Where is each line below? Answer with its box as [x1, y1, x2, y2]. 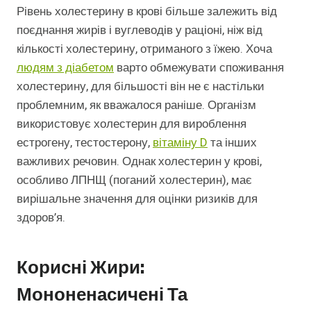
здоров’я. [17, 208, 65, 226]
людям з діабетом [17, 58, 114, 76]
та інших [208, 133, 257, 151]
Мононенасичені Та [17, 283, 187, 306]
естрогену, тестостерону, [17, 133, 153, 151]
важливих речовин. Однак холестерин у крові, [17, 152, 262, 170]
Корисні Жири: [17, 255, 144, 279]
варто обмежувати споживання [114, 58, 284, 76]
